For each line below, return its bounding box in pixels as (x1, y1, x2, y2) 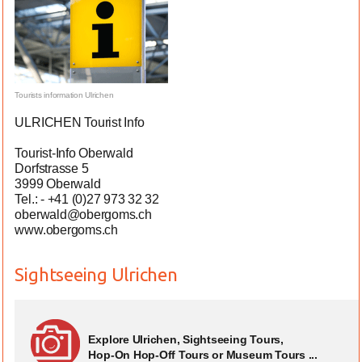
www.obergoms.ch (15, 223, 118, 237)
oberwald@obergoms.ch (15, 208, 152, 221)
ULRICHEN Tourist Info (15, 116, 145, 129)
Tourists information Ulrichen (15, 90, 114, 99)
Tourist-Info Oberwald (15, 146, 133, 160)
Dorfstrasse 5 (15, 162, 89, 175)
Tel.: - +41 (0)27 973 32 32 (15, 192, 160, 206)
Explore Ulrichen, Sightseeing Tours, (88, 333, 284, 346)
